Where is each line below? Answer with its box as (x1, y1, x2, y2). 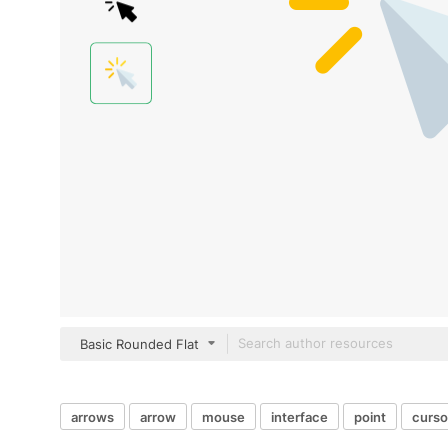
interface (271, 408, 328, 425)
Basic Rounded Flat (80, 336, 199, 352)
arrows (71, 408, 114, 425)
